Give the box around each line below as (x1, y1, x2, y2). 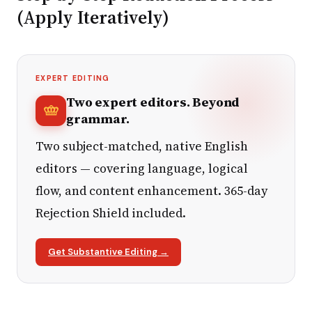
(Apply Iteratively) (17, 4, 169, 30)
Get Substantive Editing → (48, 245, 169, 258)
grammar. (66, 109, 130, 127)
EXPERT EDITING (36, 73, 110, 83)
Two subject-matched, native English (36, 137, 248, 155)
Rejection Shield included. (36, 204, 186, 221)
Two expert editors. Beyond (66, 93, 240, 111)
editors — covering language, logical (36, 159, 248, 177)
